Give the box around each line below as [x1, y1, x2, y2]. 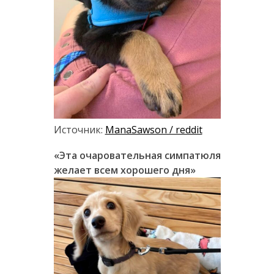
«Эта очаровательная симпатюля [53, 148, 221, 162]
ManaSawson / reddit [105, 122, 202, 136]
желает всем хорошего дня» [53, 163, 196, 177]
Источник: [53, 122, 105, 136]
